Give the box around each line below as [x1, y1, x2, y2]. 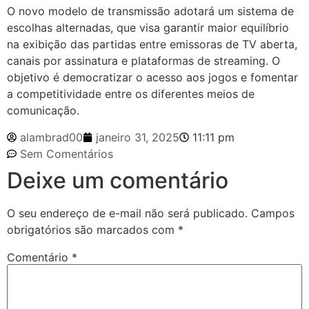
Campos [251, 206, 295, 220]
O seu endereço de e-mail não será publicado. [7, 206, 248, 220]
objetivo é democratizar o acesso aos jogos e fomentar [7, 70, 298, 85]
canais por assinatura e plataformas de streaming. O [7, 54, 280, 68]
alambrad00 [20, 130, 83, 144]
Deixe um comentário [7, 166, 228, 194]
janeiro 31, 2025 [96, 130, 179, 144]
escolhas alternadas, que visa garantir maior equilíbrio [7, 21, 289, 35]
